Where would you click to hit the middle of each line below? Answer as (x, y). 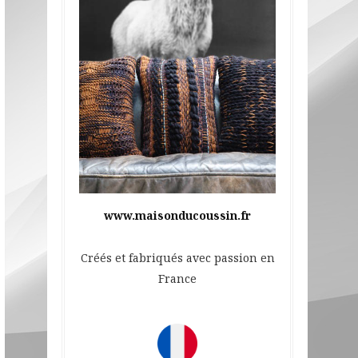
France (177, 278)
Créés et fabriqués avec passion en (177, 257)
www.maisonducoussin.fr (177, 215)
